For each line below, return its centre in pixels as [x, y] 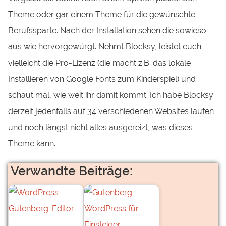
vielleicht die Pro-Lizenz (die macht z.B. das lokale [100, 63]
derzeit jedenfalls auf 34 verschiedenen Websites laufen [111, 111]
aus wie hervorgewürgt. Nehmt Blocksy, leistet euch [105, 47]
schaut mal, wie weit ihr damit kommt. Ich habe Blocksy [111, 95]
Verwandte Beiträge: [72, 171]
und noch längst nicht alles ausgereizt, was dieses [101, 128]
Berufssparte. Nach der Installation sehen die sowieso [107, 31]
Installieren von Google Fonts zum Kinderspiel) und [102, 79]
